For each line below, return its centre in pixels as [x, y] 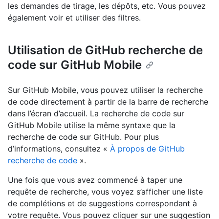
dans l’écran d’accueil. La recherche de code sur [96, 114]
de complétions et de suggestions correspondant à [102, 204]
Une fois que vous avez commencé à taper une [95, 180]
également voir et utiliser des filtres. [74, 17]
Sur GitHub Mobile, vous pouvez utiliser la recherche [105, 90]
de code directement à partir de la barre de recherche [108, 102]
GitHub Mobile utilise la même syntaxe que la [92, 125]
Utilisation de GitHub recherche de [105, 50]
